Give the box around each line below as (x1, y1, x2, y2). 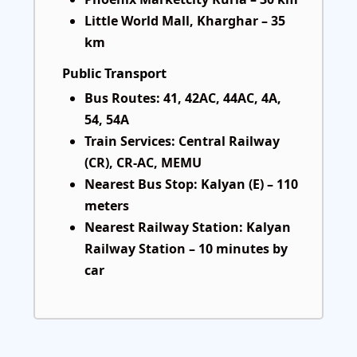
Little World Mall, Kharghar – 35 (84, 12, 285, 30)
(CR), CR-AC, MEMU (84, 154, 202, 172)
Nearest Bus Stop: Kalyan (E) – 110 (84, 175, 298, 194)
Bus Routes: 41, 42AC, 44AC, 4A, (84, 89, 281, 108)
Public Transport (62, 65, 167, 83)
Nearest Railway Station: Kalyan (84, 218, 291, 237)
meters (84, 197, 129, 215)
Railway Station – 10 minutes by (84, 240, 288, 258)
